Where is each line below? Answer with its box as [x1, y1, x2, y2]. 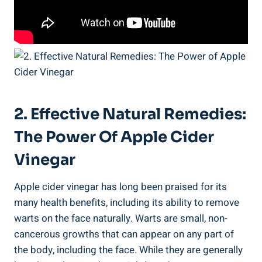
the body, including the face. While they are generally [14, 242, 243, 257]
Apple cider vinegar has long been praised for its [14, 179, 227, 194]
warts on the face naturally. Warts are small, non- [14, 211, 227, 226]
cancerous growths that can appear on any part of [14, 226, 234, 242]
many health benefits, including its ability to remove [14, 195, 239, 210]
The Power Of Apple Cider [14, 127, 214, 147]
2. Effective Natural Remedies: [14, 104, 246, 124]
